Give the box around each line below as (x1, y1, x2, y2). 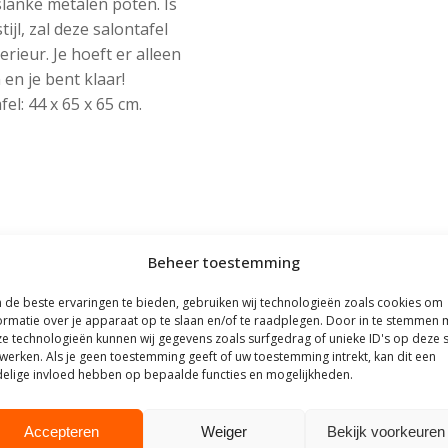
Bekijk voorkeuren (326, 422, 445, 440)
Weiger (200, 422, 247, 440)
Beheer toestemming (147, 252, 300, 272)
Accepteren (24, 422, 100, 440)
